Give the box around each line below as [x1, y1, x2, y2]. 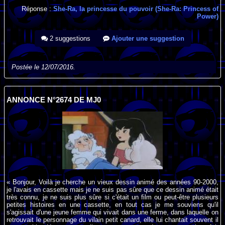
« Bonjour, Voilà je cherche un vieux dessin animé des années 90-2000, [7, 178, 218, 186]
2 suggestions [47, 35, 90, 43]
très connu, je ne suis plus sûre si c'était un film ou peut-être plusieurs [7, 193, 218, 201]
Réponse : [21, 5, 53, 13]
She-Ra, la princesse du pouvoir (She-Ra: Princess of [53, 5, 218, 13]
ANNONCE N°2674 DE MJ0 [7, 96, 101, 104]
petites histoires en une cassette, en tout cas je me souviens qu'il [7, 200, 218, 208]
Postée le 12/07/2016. [12, 63, 76, 71]
